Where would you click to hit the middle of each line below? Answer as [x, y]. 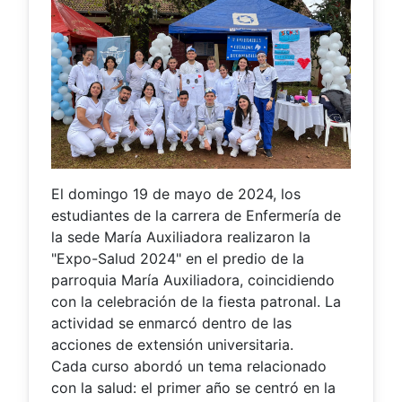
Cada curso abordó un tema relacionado [189, 366]
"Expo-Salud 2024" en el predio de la [178, 258]
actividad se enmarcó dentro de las [171, 323]
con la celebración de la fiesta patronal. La [196, 301]
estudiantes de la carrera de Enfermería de [196, 215]
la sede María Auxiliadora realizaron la [181, 237]
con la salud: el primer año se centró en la [193, 388]
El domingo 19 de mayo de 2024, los [176, 194]
